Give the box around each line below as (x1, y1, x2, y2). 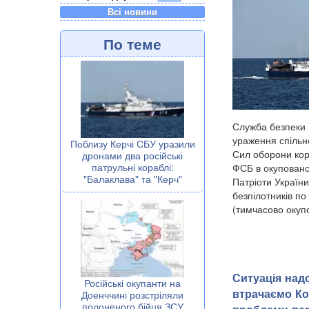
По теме (103, 32, 161, 54)
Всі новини (108, 5, 157, 18)
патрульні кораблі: (91, 159, 174, 174)
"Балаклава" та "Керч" (83, 171, 182, 186)
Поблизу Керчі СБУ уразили (70, 136, 195, 150)
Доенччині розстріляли (81, 287, 183, 301)
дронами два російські (82, 148, 183, 162)
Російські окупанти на (84, 275, 181, 290)
